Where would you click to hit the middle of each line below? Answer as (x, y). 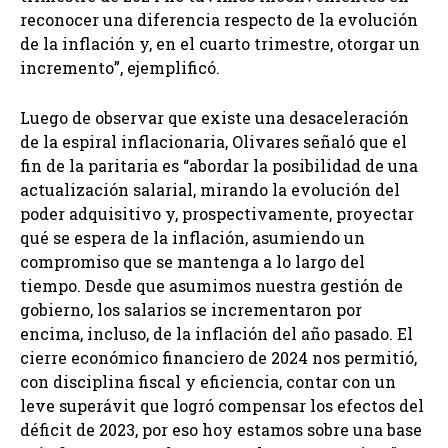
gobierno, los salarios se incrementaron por (191, 310)
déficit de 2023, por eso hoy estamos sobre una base (221, 430)
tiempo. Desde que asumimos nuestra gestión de (211, 286)
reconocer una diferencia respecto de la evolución (219, 20)
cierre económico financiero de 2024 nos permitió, (218, 358)
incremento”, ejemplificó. (120, 68)
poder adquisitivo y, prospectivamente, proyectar (217, 214)
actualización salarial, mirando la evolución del (210, 190)
